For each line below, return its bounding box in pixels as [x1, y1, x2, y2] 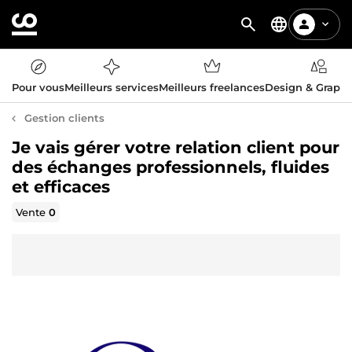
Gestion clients [24, 112, 104, 124]
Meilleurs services [64, 81, 159, 93]
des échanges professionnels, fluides [12, 157, 329, 177]
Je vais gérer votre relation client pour [12, 137, 339, 157]
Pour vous [12, 81, 64, 93]
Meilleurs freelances [159, 81, 265, 93]
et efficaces [12, 177, 110, 196]
